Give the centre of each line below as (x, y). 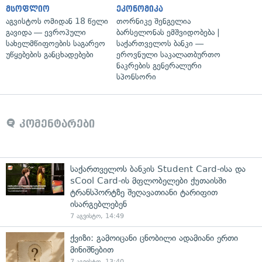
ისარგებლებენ (99, 204)
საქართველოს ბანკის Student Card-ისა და (158, 169)
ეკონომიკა (140, 9)
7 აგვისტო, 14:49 (97, 216)
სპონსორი (136, 77)
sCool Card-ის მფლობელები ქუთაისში (148, 180)
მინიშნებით (92, 249)
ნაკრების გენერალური (159, 65)
